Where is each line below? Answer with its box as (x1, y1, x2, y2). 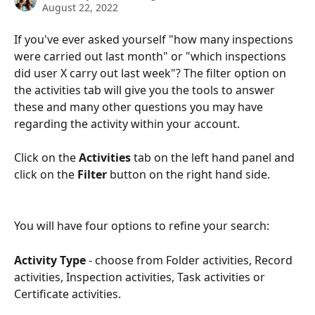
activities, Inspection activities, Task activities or (14, 269, 268, 285)
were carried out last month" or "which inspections (14, 49, 289, 64)
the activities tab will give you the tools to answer (14, 82, 278, 98)
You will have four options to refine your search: (14, 217, 269, 233)
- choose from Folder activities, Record (86, 252, 295, 268)
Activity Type (14, 252, 86, 268)
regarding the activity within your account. (14, 116, 240, 131)
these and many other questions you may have (14, 99, 266, 115)
